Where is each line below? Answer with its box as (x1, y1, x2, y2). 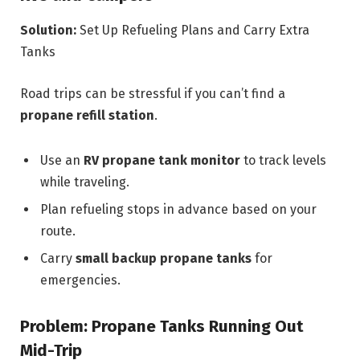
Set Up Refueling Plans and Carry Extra (76, 22, 309, 39)
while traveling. (40, 174, 129, 190)
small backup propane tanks (76, 250, 252, 266)
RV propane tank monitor (84, 152, 240, 168)
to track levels (240, 152, 326, 168)
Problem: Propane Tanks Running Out (20, 316, 303, 336)
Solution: (20, 22, 76, 39)
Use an (40, 152, 84, 168)
